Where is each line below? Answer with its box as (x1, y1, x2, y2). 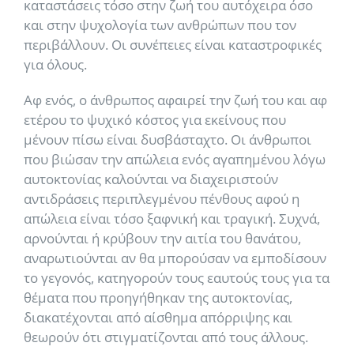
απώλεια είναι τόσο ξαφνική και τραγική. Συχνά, (24, 209, 320, 228)
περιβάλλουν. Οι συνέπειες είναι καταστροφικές (24, 36, 322, 54)
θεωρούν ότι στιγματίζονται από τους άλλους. (24, 328, 308, 346)
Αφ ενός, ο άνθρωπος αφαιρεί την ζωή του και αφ (24, 91, 327, 109)
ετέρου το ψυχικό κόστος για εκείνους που (24, 111, 286, 129)
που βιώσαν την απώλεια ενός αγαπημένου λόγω (24, 150, 326, 168)
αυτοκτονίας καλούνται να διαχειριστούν (24, 170, 278, 188)
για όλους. (24, 55, 87, 73)
